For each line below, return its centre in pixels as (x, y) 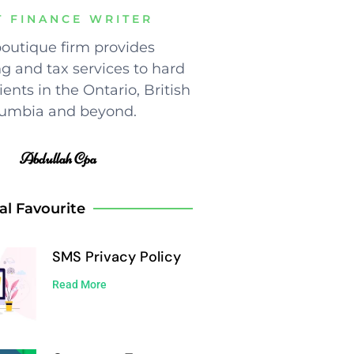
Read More (79, 284)
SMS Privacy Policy (116, 256)
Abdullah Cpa (58, 158)
